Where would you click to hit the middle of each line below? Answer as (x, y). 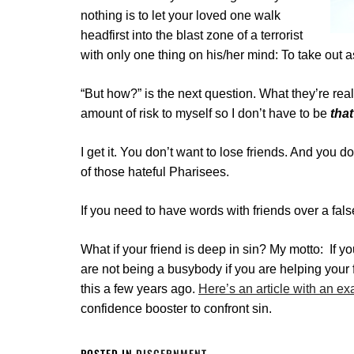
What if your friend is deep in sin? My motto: (205, 249)
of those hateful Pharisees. (155, 172)
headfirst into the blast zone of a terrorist (192, 35)
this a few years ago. (139, 289)
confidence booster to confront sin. (176, 309)
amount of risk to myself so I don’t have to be (204, 113)
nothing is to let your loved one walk (181, 15)
